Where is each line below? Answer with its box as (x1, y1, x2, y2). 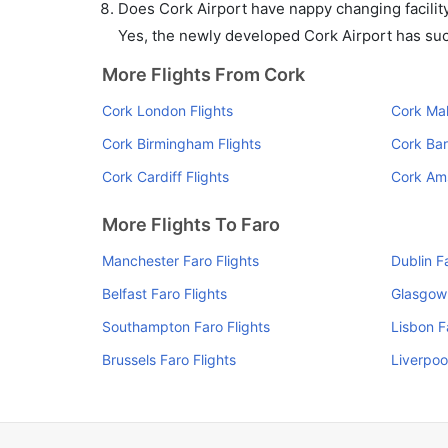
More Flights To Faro (102, 214, 280, 235)
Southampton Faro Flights (102, 318, 270, 335)
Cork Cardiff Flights (102, 168, 229, 185)
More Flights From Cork (102, 64, 305, 85)
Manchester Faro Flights (102, 252, 259, 269)
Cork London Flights (102, 102, 233, 119)
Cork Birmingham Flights (102, 135, 261, 152)
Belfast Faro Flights (102, 285, 227, 302)
